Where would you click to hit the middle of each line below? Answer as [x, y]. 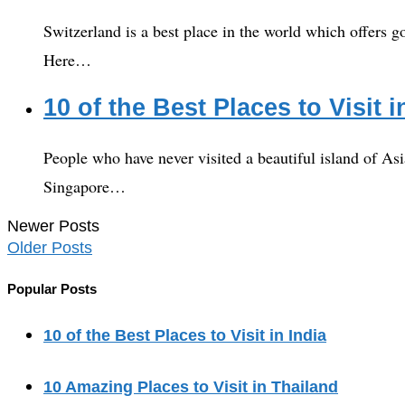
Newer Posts [53, 226]
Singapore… [85, 186]
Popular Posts [52, 288]
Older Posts [50, 247]
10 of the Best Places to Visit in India [185, 335]
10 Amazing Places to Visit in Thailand [191, 386]
